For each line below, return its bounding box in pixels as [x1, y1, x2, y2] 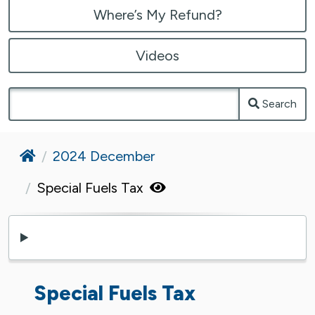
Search [262, 96, 297, 110]
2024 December [53, 147, 155, 165]
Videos [136, 46, 179, 64]
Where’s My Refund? [93, 6, 222, 23]
